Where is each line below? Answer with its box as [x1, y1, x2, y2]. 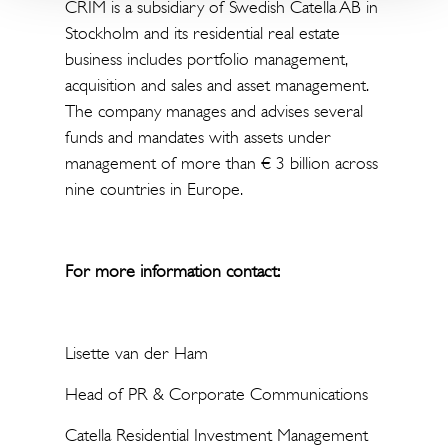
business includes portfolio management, [64, 48, 346, 70]
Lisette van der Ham [64, 342, 208, 364]
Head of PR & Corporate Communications [64, 383, 373, 405]
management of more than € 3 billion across [64, 152, 378, 174]
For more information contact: [64, 260, 280, 282]
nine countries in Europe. [64, 178, 243, 200]
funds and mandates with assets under [64, 126, 331, 148]
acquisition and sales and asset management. [64, 74, 367, 96]
